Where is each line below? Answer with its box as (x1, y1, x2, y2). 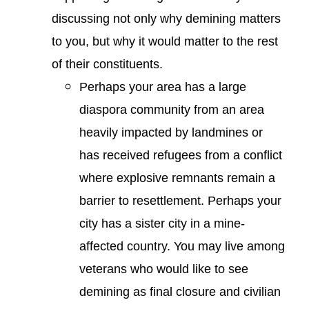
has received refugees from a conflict (79, 148, 282, 162)
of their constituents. (52, 57, 163, 71)
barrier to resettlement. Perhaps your (79, 194, 281, 208)
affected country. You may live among (79, 239, 285, 253)
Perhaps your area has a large (79, 80, 246, 94)
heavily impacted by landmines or (79, 126, 263, 139)
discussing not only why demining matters (52, 12, 281, 26)
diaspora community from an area (79, 103, 264, 117)
